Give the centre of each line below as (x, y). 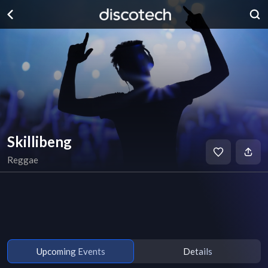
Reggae (23, 160)
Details (197, 251)
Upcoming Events (71, 251)
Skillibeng (39, 141)
